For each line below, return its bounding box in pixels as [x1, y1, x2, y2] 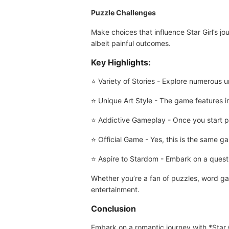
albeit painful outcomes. [91, 39, 171, 48]
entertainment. [91, 185, 140, 194]
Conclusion [91, 203, 136, 214]
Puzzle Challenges [91, 8, 156, 17]
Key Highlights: [91, 57, 151, 67]
